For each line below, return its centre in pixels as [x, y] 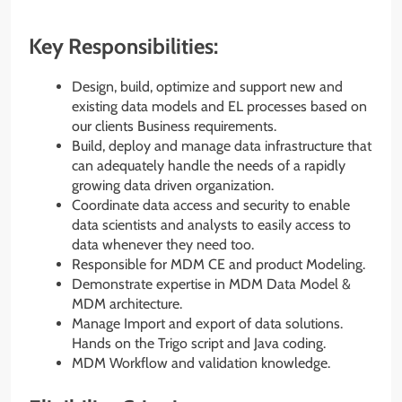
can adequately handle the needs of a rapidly [209, 165]
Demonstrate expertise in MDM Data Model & [211, 284]
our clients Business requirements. [174, 126]
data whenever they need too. [163, 244]
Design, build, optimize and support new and [207, 86]
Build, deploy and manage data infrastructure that [222, 145]
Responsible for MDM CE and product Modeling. [218, 264]
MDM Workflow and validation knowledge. [201, 363]
